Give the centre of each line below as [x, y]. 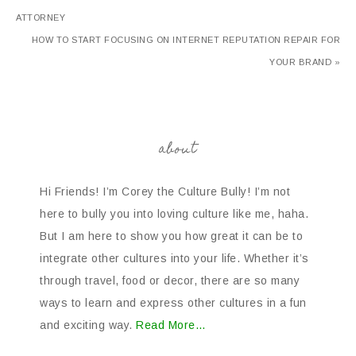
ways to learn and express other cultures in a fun [173, 303]
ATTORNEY [41, 17]
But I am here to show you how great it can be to [171, 236]
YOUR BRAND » [305, 62]
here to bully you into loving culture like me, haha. [174, 214]
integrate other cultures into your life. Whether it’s [174, 258]
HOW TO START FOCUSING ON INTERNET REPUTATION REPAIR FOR [186, 40]
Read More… [171, 325]
